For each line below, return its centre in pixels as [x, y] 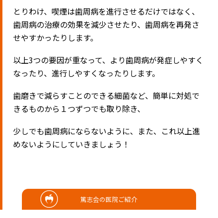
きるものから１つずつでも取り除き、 [79, 109]
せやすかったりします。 [56, 37]
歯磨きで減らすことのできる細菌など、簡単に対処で [107, 96]
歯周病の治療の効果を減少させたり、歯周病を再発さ [107, 24]
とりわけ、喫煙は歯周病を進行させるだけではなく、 [107, 11]
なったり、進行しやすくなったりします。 [87, 73]
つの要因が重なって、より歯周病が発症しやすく [118, 60]
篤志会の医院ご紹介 [109, 199]
